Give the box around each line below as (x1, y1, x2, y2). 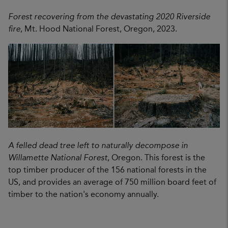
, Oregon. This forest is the (107, 154, 205, 163)
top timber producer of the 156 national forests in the (8, 166, 207, 175)
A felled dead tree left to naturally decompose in (8, 142, 188, 151)
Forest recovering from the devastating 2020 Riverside (8, 13, 210, 22)
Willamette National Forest (8, 154, 107, 163)
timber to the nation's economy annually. (8, 191, 159, 199)
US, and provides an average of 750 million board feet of (8, 179, 216, 187)
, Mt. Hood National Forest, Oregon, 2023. (20, 25, 177, 34)
